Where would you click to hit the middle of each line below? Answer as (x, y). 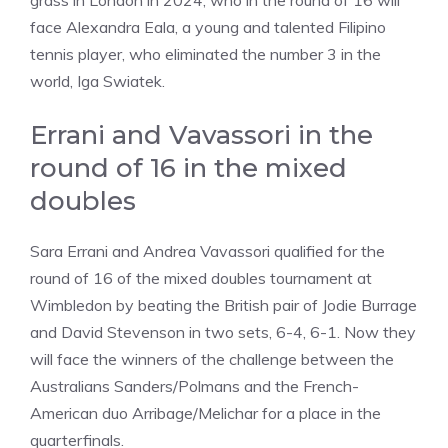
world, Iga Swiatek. (97, 81)
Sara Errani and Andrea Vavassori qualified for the (207, 251)
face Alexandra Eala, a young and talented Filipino (208, 27)
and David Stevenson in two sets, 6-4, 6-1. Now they (223, 332)
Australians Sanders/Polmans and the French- (194, 386)
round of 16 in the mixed (188, 168)
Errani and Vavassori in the (201, 135)
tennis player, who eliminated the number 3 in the (205, 54)
